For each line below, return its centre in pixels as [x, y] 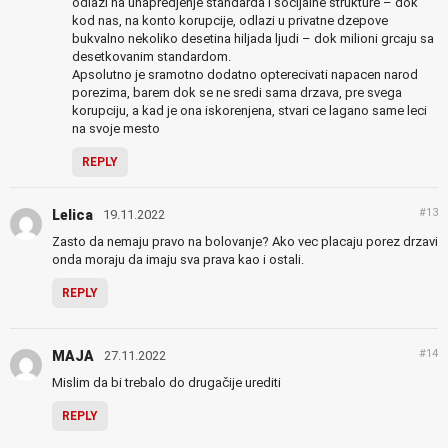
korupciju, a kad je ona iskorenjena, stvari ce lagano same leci [249, 111]
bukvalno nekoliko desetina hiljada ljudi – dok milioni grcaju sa [253, 39]
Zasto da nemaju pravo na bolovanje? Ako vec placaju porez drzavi [245, 242]
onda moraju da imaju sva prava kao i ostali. [178, 260]
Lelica [72, 215]
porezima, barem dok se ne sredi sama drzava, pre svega [237, 93]
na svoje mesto [116, 129]
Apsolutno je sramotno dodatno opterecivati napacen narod [245, 75]
